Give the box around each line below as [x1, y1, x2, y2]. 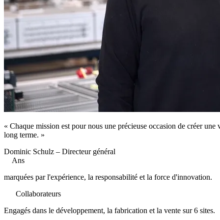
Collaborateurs [16, 189, 61, 198]
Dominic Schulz [4, 147, 54, 156]
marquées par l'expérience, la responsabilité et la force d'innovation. [4, 172, 212, 181]
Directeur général [62, 147, 115, 156]
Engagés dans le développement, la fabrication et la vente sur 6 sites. [4, 206, 215, 215]
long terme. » [4, 130, 45, 139]
